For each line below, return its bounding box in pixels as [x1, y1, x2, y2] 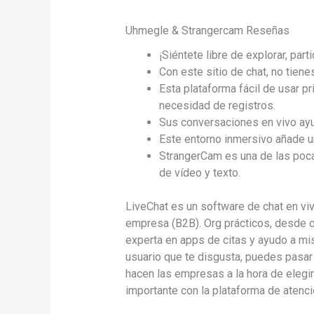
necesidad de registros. [158, 99, 275, 113]
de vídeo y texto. [158, 166, 240, 180]
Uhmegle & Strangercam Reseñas [125, 24, 289, 38]
